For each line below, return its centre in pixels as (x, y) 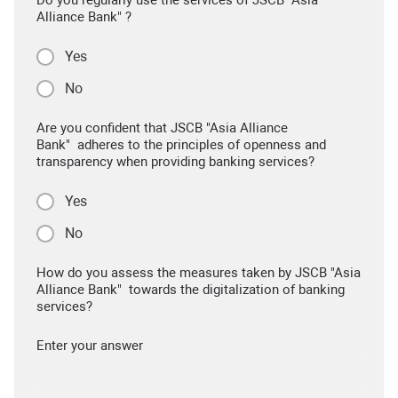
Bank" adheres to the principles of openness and (181, 144)
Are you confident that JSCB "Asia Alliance (162, 127)
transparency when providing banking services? (175, 161)
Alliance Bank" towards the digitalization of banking (191, 289)
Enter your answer (90, 345)
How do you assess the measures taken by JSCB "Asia (199, 272)
